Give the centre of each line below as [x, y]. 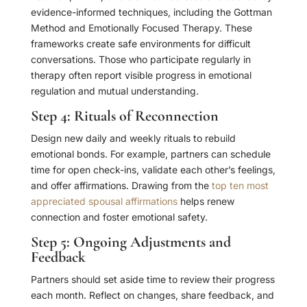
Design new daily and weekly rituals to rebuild [133, 138]
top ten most [240, 186]
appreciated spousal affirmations [104, 201]
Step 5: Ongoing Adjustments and [131, 242]
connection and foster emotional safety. [119, 217]
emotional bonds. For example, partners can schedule [150, 154]
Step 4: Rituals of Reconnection [124, 116]
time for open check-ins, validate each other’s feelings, [153, 170]
